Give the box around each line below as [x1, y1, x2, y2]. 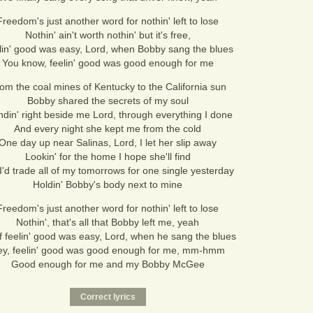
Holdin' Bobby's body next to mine [33, 179, 182, 190]
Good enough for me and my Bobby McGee [10, 259, 205, 270]
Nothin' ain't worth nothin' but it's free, [24, 29, 191, 41]
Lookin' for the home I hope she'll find [24, 151, 191, 162]
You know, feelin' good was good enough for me [1, 57, 214, 68]
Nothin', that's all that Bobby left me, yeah [16, 217, 199, 228]
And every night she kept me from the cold [14, 123, 201, 134]
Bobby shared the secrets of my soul [27, 95, 189, 106]
